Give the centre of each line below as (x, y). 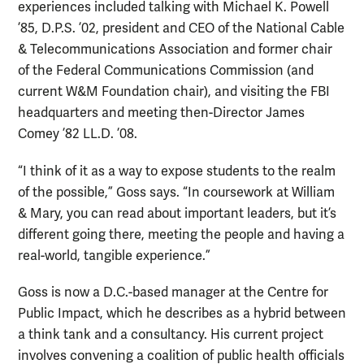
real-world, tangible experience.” (114, 256)
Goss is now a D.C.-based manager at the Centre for (173, 292)
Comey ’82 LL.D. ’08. (78, 134)
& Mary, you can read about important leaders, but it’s (177, 213)
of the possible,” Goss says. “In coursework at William (176, 192)
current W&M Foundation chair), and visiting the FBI (174, 92)
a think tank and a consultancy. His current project (171, 334)
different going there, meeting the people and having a (181, 234)
